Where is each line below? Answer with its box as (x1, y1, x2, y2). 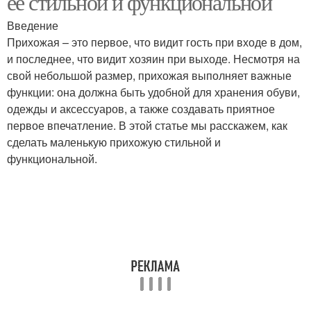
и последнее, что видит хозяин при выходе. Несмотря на (7, 51, 300, 67)
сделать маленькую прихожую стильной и (7, 134, 221, 150)
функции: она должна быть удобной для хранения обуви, (7, 84, 300, 100)
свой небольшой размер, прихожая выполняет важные (7, 67, 292, 83)
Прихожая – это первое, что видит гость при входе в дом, (7, 34, 302, 50)
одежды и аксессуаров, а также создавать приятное (7, 101, 275, 117)
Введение (7, 17, 58, 33)
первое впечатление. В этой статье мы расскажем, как (7, 117, 287, 133)
